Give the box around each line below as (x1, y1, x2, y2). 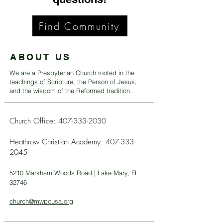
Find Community (38, 19, 119, 33)
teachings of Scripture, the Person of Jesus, (9, 78, 137, 86)
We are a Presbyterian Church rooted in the (9, 69, 134, 77)
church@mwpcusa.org (9, 197, 73, 205)
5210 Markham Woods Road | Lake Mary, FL (9, 169, 138, 177)
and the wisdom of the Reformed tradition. (9, 87, 132, 95)
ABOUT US (10, 52, 71, 62)
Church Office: (9, 116, 58, 126)
